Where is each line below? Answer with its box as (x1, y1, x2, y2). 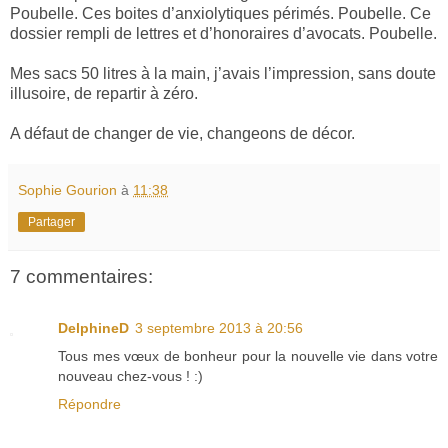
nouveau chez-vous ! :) (58, 367, 203, 384)
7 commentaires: (10, 265, 153, 287)
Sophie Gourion (18, 182, 117, 199)
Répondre (58, 395, 121, 412)
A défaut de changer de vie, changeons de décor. (10, 125, 359, 143)
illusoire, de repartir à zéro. (10, 85, 198, 103)
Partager (28, 215, 75, 230)
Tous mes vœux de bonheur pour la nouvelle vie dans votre (58, 347, 438, 364)
